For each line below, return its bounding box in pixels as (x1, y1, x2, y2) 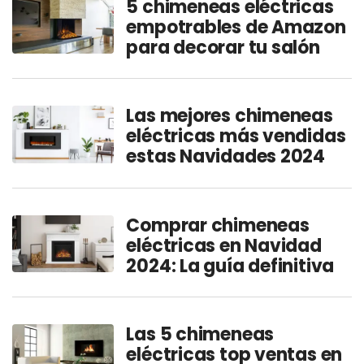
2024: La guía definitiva (126, 253, 335, 279)
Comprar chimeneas (126, 212, 310, 238)
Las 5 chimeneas (126, 321, 275, 347)
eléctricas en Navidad (126, 232, 322, 258)
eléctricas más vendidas (126, 123, 346, 149)
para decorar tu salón (126, 35, 320, 61)
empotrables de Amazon (126, 15, 346, 41)
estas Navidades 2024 (126, 144, 325, 170)
